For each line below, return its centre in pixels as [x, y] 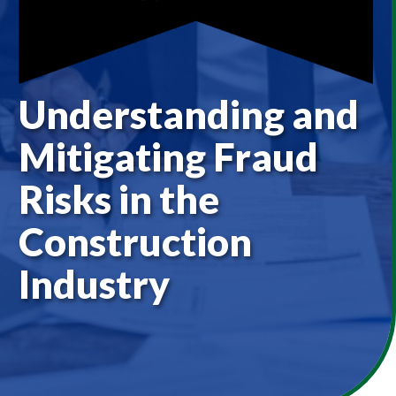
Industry [94, 283]
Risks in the [118, 198]
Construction [135, 241]
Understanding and [188, 114]
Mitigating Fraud [168, 156]
